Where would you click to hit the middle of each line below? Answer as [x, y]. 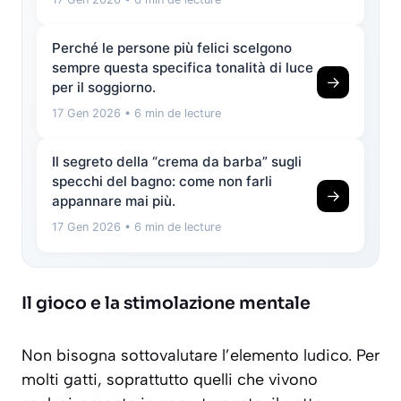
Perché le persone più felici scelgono [172, 48]
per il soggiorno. [104, 88]
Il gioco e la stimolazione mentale [166, 304]
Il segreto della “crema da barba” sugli [177, 162]
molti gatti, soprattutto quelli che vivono [170, 380]
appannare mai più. [114, 201]
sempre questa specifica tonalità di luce [183, 68]
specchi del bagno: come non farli [162, 182]
